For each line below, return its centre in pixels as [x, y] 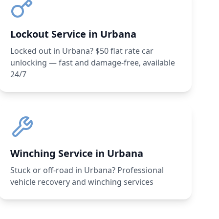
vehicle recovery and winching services [82, 182]
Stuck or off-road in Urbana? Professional [87, 170]
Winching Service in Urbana [77, 153]
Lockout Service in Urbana [74, 34]
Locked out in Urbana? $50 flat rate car [82, 51]
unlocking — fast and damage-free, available [93, 63]
